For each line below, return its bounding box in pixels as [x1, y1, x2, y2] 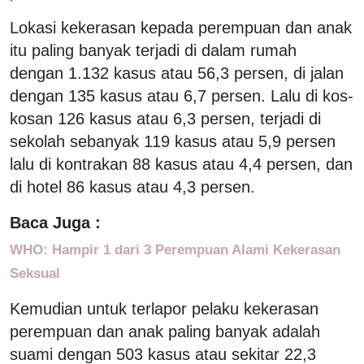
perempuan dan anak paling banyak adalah [10, 322, 320, 340]
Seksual [10, 264, 60, 281]
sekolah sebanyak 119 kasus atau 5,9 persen [10, 132, 336, 150]
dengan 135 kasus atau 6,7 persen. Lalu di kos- [10, 86, 353, 105]
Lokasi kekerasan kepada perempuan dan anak [10, 18, 352, 37]
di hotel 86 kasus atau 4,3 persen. [10, 177, 255, 196]
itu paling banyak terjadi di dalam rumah [10, 41, 297, 59]
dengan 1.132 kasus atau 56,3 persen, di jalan [10, 63, 344, 82]
